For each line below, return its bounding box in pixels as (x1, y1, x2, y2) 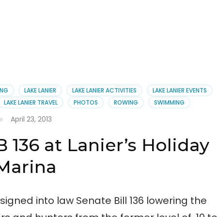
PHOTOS (74, 98, 98, 107)
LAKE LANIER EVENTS (152, 86, 207, 95)
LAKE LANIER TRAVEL (4, 98, 58, 107)
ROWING (114, 98, 139, 107)
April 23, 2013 (11, 114, 52, 124)
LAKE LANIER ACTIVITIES (72, 86, 137, 95)
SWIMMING (154, 98, 185, 107)
